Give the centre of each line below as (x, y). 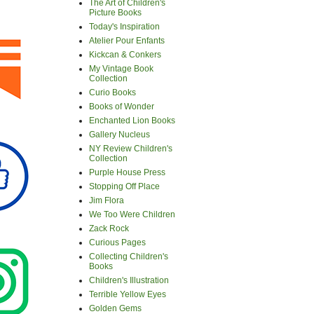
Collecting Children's (129, 257)
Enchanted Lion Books (132, 121)
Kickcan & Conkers (125, 55)
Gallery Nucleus (120, 135)
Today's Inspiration (124, 27)
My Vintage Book (121, 69)
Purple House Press (127, 172)
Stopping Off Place (124, 186)
